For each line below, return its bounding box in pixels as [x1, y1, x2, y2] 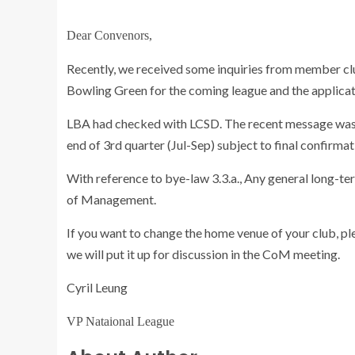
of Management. [67, 192, 156, 207]
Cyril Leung [67, 280, 128, 295]
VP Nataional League [67, 315, 174, 328]
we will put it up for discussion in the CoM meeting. [67, 246, 340, 261]
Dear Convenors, [67, 29, 152, 42]
